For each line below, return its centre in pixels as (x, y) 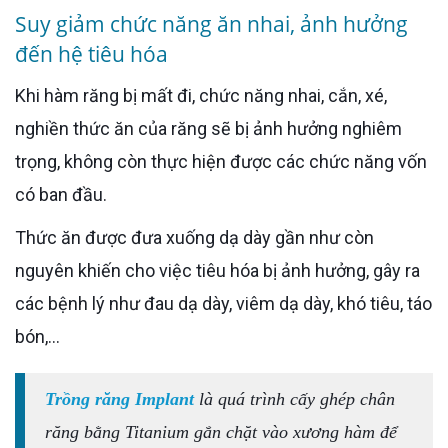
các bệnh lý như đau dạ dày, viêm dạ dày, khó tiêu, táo (223, 303)
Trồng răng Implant (124, 398)
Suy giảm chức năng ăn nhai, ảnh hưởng (211, 23)
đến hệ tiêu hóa (91, 53)
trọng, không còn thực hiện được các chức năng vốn (221, 161)
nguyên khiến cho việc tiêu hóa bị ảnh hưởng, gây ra (217, 270)
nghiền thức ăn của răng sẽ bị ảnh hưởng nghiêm (208, 128)
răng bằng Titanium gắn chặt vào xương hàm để (221, 431)
